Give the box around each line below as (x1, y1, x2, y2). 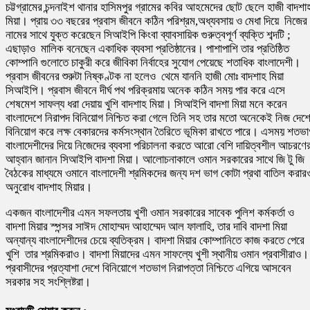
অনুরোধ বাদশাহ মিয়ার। (6, 180, 92, 194)
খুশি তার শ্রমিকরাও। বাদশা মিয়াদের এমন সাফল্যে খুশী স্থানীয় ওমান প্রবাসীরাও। (6, 247, 309, 261)
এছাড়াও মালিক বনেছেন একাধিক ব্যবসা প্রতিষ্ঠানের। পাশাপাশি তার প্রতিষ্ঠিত (6, 42, 289, 55)
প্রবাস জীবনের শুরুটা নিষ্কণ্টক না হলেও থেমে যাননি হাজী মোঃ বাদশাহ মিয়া (6, 69, 284, 83)
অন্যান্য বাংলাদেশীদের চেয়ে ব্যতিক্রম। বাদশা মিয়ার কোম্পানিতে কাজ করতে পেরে (6, 233, 304, 247)
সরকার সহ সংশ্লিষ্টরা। (6, 275, 91, 289)
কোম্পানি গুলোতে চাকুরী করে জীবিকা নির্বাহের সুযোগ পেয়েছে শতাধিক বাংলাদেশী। (6, 55, 300, 69)
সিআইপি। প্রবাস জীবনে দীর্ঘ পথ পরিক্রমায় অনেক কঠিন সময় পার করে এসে (6, 83, 285, 97)
